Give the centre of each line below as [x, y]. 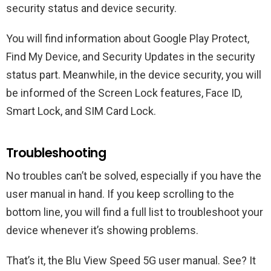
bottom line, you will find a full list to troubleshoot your [135, 212]
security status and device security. [91, 8]
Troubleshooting [56, 153]
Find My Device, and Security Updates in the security [131, 57]
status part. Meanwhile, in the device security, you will [134, 75]
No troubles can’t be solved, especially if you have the [134, 176]
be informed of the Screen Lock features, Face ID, [124, 93]
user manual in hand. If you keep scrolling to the [120, 194]
